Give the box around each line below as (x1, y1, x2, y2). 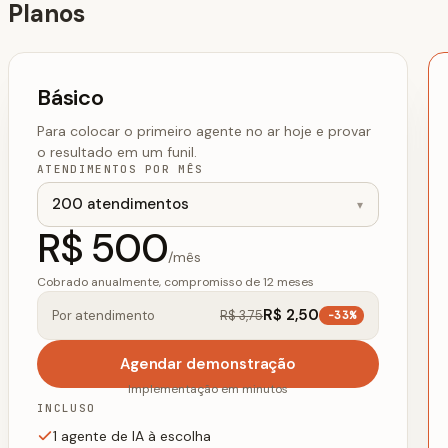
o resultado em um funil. (37, 143, 197, 162)
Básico (37, 83, 104, 113)
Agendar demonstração (119, 353, 297, 374)
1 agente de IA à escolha (53, 427, 211, 446)
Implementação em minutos (128, 381, 288, 398)
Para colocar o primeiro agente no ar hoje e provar (37, 122, 371, 141)
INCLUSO (37, 401, 96, 416)
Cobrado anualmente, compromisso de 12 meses (37, 274, 314, 291)
